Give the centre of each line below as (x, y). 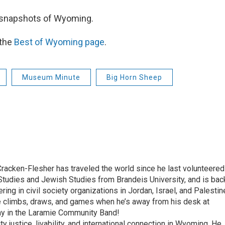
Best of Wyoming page (59, 42)
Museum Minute (51, 78)
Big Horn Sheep (134, 78)
